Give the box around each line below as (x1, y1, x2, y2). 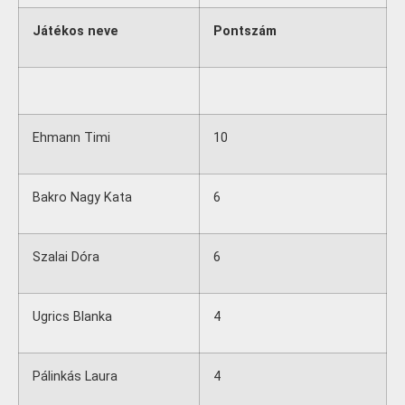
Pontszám (213, 24, 277, 39)
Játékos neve (33, 24, 118, 39)
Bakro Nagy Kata (33, 190, 132, 205)
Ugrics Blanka (33, 309, 112, 325)
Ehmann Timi (33, 130, 110, 146)
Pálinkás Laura (33, 369, 118, 384)
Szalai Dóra (33, 250, 99, 265)
